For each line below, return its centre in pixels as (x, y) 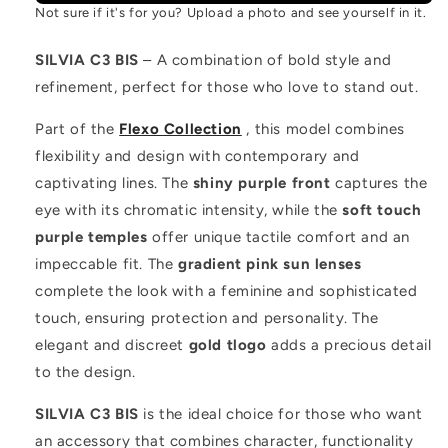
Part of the (77, 129)
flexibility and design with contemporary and (197, 156)
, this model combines (323, 129)
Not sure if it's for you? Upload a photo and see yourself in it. (231, 12)
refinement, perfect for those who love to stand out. (227, 87)
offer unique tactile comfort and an (279, 237)
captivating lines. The (114, 183)
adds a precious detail (349, 345)
